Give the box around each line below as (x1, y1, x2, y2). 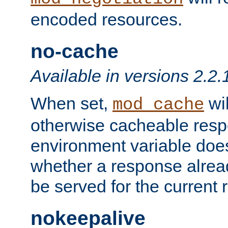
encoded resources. (31, 9, 182, 29)
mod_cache (112, 95, 204, 115)
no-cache (31, 40, 119, 62)
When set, (31, 94, 112, 113)
